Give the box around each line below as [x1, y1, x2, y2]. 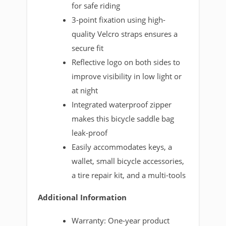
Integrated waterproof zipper [72, 99, 172, 109]
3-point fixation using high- [72, 14, 166, 25]
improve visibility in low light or [72, 71, 182, 81]
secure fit [72, 42, 104, 53]
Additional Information [38, 192, 127, 203]
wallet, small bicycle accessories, [72, 155, 185, 166]
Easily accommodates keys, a [72, 141, 173, 152]
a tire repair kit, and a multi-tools [72, 169, 186, 180]
